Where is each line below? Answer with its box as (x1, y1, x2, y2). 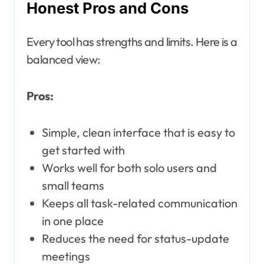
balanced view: (27, 52, 100, 67)
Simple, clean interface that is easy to (41, 125, 235, 140)
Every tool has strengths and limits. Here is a (27, 34, 237, 49)
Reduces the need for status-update (41, 231, 229, 246)
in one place (41, 213, 104, 229)
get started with (41, 143, 125, 158)
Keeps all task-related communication (41, 196, 237, 211)
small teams (41, 178, 104, 193)
